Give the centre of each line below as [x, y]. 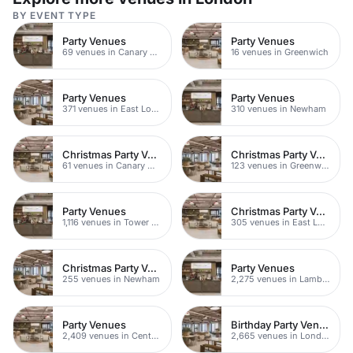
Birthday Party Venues [324, 324]
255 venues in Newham [111, 279]
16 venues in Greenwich [280, 52]
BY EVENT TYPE [54, 16]
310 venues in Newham [279, 108]
